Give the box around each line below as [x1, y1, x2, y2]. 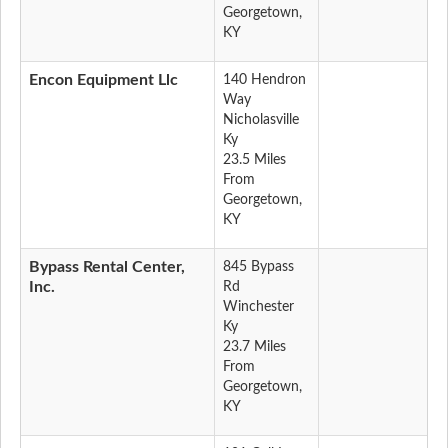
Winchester [223, 300, 294, 315]
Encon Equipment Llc [29, 72, 178, 89]
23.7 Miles [223, 340, 286, 355]
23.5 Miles [223, 153, 286, 168]
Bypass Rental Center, [29, 259, 185, 276]
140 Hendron [223, 73, 306, 88]
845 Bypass [223, 260, 294, 275]
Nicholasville [223, 113, 299, 128]
